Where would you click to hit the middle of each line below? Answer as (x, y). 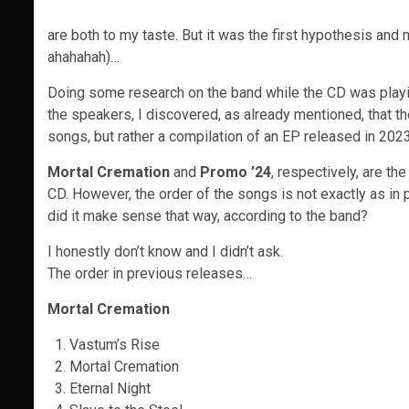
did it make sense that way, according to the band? (208, 216)
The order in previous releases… (150, 273)
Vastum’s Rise (115, 345)
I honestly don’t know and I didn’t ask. (165, 252)
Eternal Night (110, 388)
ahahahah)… (84, 57)
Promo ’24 (236, 172)
